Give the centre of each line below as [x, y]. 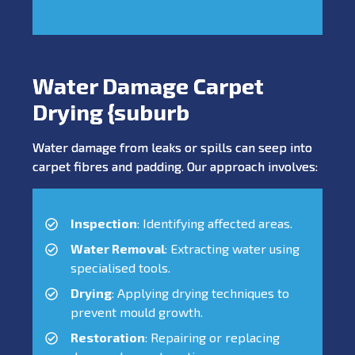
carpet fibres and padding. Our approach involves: [175, 166]
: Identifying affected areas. [215, 223]
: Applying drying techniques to [200, 292]
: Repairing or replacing [212, 337]
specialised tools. [120, 267]
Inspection [104, 223]
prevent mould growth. [137, 311]
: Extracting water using [232, 248]
